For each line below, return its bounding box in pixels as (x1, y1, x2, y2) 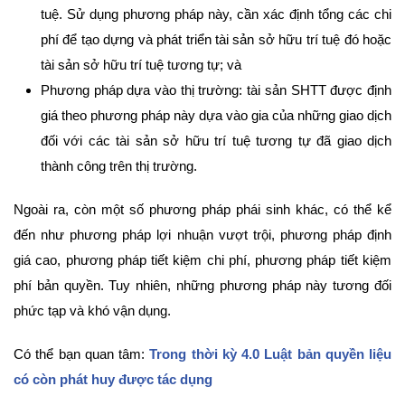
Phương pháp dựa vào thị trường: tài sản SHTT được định (41, 81, 391, 98)
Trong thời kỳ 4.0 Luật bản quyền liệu (149, 345, 391, 362)
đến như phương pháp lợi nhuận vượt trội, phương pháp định (14, 226, 391, 242)
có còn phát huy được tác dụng (14, 371, 212, 387)
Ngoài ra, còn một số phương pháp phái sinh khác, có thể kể (14, 201, 391, 217)
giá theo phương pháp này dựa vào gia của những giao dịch (41, 107, 391, 123)
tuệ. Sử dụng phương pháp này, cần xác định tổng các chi (41, 5, 391, 22)
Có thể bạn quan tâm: (14, 345, 150, 362)
